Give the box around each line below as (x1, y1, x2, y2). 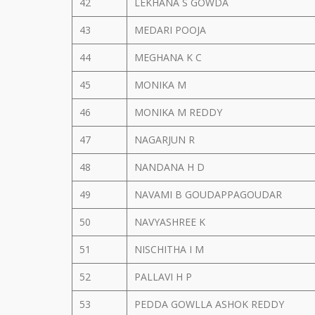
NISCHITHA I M (134, 243, 207, 256)
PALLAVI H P (134, 270, 195, 283)
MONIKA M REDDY (134, 105, 225, 119)
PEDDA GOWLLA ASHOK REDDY (134, 297, 287, 311)
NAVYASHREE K (134, 215, 208, 229)
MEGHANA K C (134, 51, 205, 64)
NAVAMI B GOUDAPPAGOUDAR (134, 188, 285, 201)
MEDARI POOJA (134, 23, 209, 37)
